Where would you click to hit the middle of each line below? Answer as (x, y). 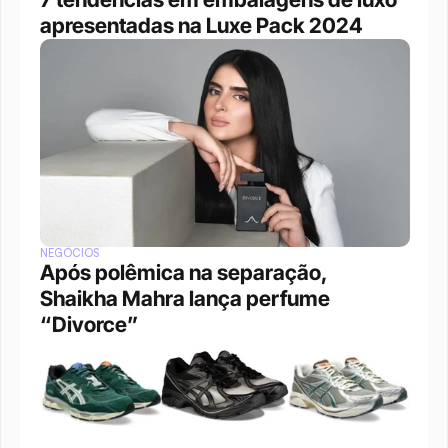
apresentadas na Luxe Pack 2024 (201, 25)
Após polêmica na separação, (183, 272)
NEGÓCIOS (70, 253)
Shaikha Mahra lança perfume (185, 298)
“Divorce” (89, 324)
